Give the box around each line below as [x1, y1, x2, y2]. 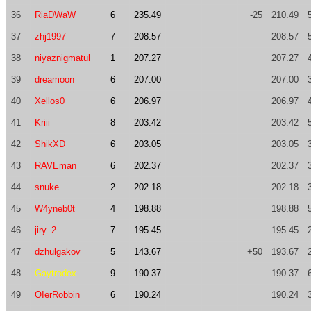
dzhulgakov [34, 246, 81, 257]
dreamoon [34, 74, 74, 85]
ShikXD [34, 139, 65, 149]
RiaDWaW [34, 10, 76, 20]
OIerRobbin [34, 289, 80, 300]
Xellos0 [34, 96, 65, 106]
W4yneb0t [34, 203, 75, 214]
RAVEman [34, 160, 76, 171]
